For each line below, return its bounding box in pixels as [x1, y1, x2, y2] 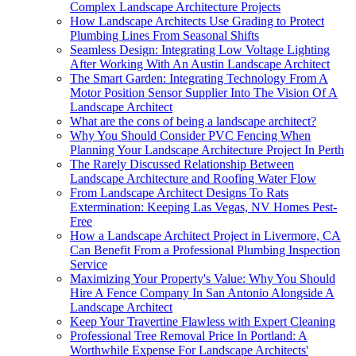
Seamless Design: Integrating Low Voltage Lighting [70, 42, 330, 56]
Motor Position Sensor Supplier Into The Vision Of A [70, 85, 338, 99]
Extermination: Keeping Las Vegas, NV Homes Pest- [70, 199, 337, 214]
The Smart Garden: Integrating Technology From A [70, 71, 328, 85]
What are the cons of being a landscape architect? [70, 114, 316, 128]
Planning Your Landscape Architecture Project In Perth [70, 142, 344, 157]
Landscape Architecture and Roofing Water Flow [70, 171, 316, 185]
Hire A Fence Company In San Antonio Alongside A [70, 285, 335, 300]
